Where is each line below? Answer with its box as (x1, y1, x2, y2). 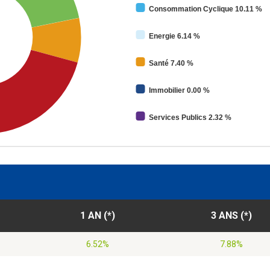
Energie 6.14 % (149, 32, 200, 41)
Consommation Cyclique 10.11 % (149, 5, 262, 14)
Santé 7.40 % (149, 59, 193, 68)
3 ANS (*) (211, 210, 252, 222)
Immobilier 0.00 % (149, 86, 210, 95)
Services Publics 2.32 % (149, 113, 231, 122)
